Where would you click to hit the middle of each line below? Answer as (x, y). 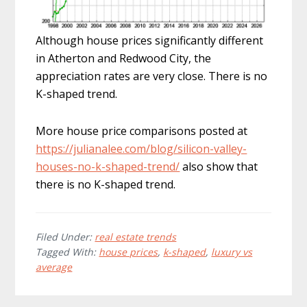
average (54, 267)
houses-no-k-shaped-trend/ (108, 167)
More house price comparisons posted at (142, 131)
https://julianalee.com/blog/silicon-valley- (142, 149)
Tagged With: (67, 252)
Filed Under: (65, 237)
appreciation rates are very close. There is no (152, 76)
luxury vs (232, 252)
